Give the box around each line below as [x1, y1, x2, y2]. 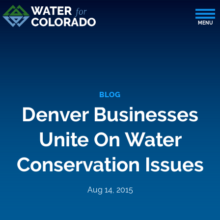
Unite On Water [38, 128, 182, 151]
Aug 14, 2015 [87, 185, 133, 194]
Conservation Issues [16, 153, 204, 176]
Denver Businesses [22, 103, 198, 126]
